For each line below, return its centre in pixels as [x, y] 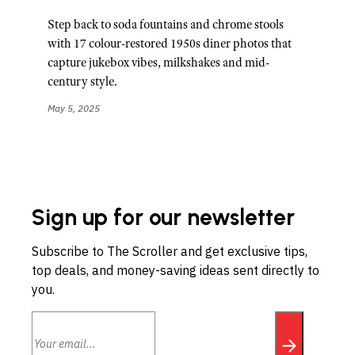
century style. [82, 82]
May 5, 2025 [74, 109]
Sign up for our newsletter [163, 217]
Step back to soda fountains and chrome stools [166, 25]
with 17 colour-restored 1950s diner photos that [170, 44]
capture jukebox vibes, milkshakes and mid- [158, 63]
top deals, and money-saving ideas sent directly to [176, 270]
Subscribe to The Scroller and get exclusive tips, [170, 251]
